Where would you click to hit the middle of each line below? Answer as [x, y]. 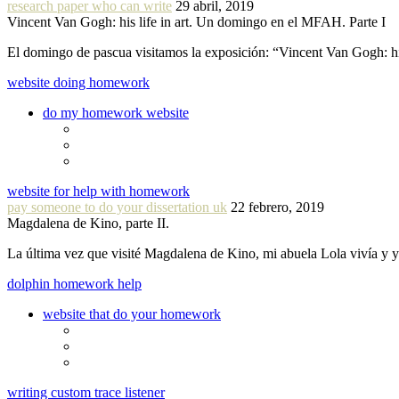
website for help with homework [98, 191]
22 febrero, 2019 [277, 207]
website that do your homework [132, 313]
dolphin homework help [74, 283]
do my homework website [116, 112]
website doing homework [78, 82]
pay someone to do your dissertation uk [117, 207]
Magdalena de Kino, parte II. [88, 223]
